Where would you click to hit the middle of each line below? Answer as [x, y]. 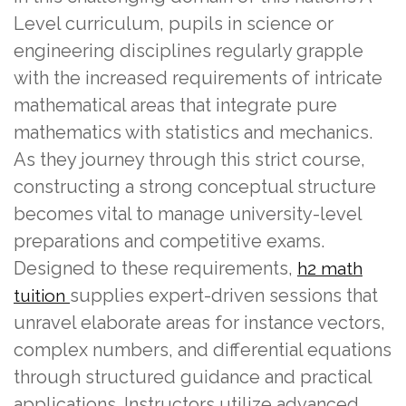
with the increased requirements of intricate [198, 77]
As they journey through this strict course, [189, 159]
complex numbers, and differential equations [203, 349]
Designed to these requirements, [155, 268]
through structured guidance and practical [193, 377]
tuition [42, 295]
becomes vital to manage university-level [188, 213]
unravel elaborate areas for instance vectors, [199, 322]
